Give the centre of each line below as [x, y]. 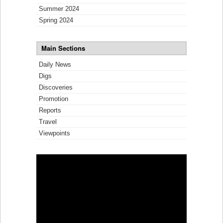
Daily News [55, 65]
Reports [50, 111]
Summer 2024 [59, 9]
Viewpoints [55, 133]
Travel [48, 122]
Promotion [54, 99]
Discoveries [56, 88]
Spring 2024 [56, 20]
